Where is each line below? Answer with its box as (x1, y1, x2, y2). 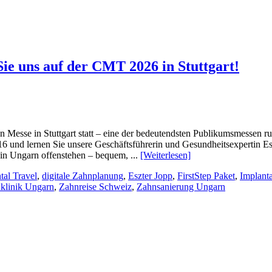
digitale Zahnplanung (42, 170, 123, 181)
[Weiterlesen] (140, 149, 191, 160)
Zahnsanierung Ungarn (137, 181, 225, 192)
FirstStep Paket (177, 170, 235, 181)
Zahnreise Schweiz (59, 181, 132, 192)
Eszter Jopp (128, 170, 172, 181)
